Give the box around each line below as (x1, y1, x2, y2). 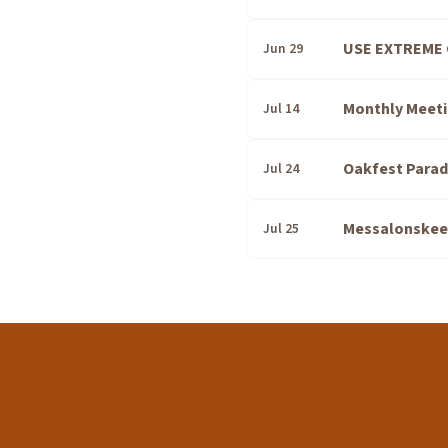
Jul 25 (263, 219, 299, 238)
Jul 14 (263, 99, 299, 118)
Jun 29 (263, 39, 303, 58)
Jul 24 (263, 159, 299, 178)
